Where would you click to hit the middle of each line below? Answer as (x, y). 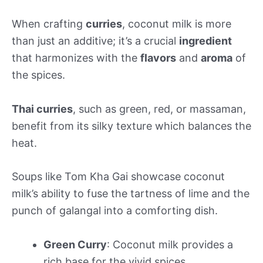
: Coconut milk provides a (170, 245)
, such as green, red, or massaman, (159, 109)
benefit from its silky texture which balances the (131, 126)
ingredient (205, 41)
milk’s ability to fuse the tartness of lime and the (131, 194)
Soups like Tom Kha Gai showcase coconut (118, 177)
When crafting (49, 23)
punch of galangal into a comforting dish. (115, 211)
